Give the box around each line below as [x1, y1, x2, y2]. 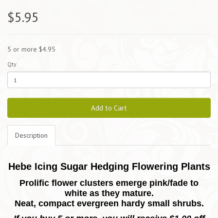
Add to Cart [91, 103, 127, 113]
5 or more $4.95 [7, 45, 55, 54]
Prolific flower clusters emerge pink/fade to [19, 178, 199, 188]
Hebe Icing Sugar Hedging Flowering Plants [8, 161, 210, 172]
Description [15, 131, 48, 140]
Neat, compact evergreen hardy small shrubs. [14, 199, 204, 209]
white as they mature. [64, 188, 154, 199]
